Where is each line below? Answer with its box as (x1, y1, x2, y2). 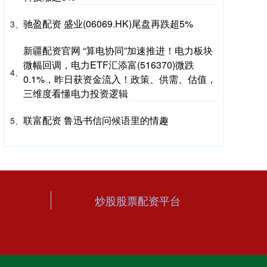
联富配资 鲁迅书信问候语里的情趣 (23, 113, 169, 128)
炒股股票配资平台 (94, 193, 181, 209)
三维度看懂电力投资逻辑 (23, 86, 128, 101)
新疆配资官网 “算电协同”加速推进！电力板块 (23, 44, 213, 58)
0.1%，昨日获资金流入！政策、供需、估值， (23, 72, 216, 86)
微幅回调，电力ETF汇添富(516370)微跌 (23, 58, 194, 72)
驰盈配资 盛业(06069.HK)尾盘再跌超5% (23, 17, 193, 31)
